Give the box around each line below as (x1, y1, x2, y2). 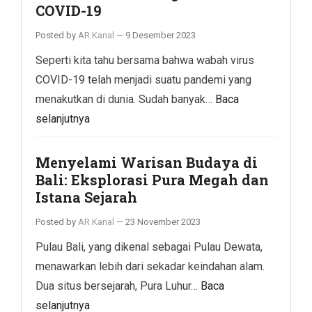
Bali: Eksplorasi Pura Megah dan (36, 170, 269, 189)
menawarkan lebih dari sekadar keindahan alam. (36, 259, 265, 273)
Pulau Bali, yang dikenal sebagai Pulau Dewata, (36, 240, 263, 253)
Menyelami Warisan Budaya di (36, 153, 258, 171)
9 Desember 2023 (125, 29, 196, 40)
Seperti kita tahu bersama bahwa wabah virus (36, 53, 254, 67)
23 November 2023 (125, 216, 201, 227)
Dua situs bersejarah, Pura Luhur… (36, 279, 201, 292)
